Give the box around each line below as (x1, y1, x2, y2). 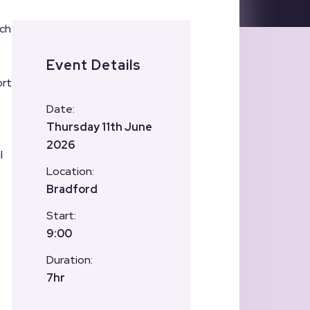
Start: (46, 208, 76, 223)
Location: (46, 164, 94, 179)
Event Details (46, 56, 141, 74)
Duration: (46, 253, 93, 267)
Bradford (46, 182, 98, 197)
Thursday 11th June (46, 120, 152, 134)
